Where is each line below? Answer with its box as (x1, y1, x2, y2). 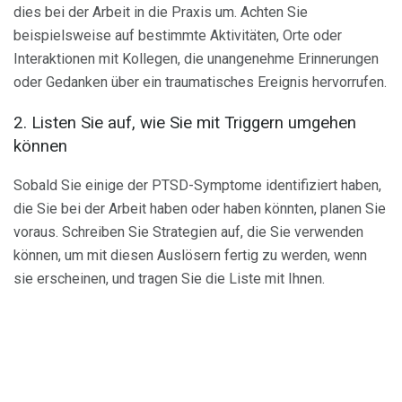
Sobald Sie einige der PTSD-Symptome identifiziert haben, (13, 177, 381, 195)
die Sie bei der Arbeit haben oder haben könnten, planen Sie (13, 200, 386, 218)
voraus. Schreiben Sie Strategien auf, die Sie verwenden (13, 223, 363, 241)
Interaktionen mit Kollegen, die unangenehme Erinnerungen (13, 49, 379, 67)
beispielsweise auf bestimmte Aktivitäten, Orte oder (13, 26, 342, 44)
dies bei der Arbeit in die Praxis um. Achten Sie (13, 3, 308, 21)
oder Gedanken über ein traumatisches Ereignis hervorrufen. (13, 73, 387, 91)
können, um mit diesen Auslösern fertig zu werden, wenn (13, 247, 367, 265)
